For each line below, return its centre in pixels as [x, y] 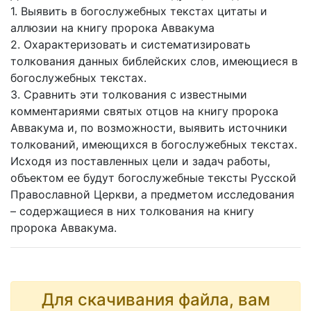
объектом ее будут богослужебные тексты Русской [153, 178]
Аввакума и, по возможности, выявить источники [149, 128]
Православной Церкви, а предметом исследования [152, 195]
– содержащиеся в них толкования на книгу [132, 211]
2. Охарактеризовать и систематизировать [131, 45]
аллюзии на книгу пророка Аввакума [112, 28]
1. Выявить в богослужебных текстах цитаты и [139, 11]
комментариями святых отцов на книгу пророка [144, 111]
